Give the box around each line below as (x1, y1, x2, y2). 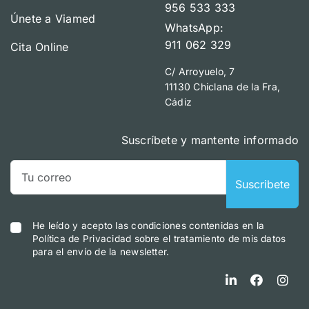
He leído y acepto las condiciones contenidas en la (32, 219, 264, 231)
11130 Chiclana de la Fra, (165, 80, 281, 92)
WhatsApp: (165, 20, 224, 34)
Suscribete (235, 177, 290, 191)
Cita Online (10, 39, 69, 54)
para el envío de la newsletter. (32, 246, 170, 257)
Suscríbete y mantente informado (121, 132, 299, 147)
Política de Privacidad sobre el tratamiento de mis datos (32, 232, 286, 244)
